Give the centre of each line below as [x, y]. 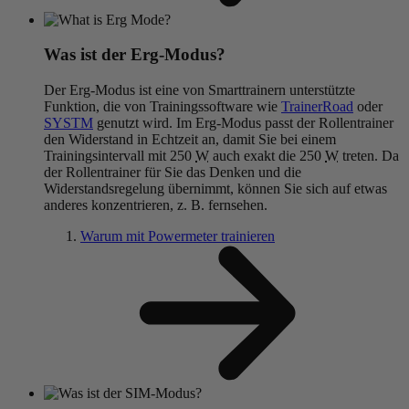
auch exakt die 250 [267, 156]
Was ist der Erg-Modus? [135, 55]
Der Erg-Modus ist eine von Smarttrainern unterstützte [199, 90]
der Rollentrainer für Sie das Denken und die [173, 173]
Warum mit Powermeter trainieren [178, 236]
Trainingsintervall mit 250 [120, 156]
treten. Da [369, 156]
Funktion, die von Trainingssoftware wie [163, 107]
